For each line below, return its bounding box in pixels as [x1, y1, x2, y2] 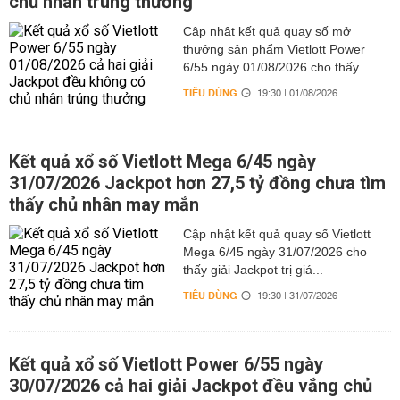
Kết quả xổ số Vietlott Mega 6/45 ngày [9, 151, 316, 172]
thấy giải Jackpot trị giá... [182, 262, 323, 277]
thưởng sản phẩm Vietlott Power [182, 42, 365, 56]
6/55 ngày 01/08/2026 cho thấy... [182, 60, 369, 74]
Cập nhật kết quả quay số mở [182, 24, 351, 38]
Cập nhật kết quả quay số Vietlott [182, 227, 371, 241]
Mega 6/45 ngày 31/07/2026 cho [182, 245, 367, 259]
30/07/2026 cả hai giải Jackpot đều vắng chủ [9, 375, 372, 396]
